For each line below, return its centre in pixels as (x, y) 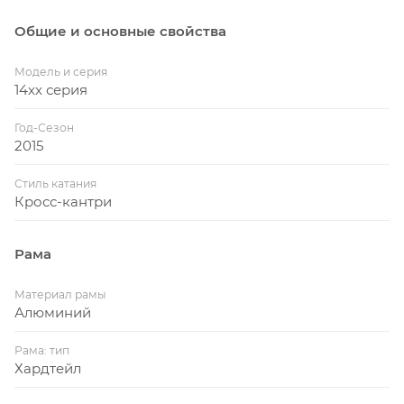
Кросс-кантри (63, 202)
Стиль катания (55, 184)
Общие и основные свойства (120, 32)
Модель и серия (61, 72)
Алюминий (53, 313)
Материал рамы (60, 295)
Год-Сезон (44, 128)
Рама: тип (42, 351)
